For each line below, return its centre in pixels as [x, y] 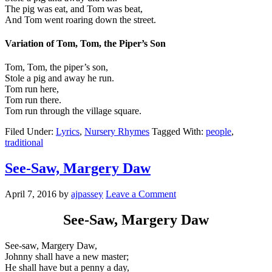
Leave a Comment [141, 194]
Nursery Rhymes [117, 132]
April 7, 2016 [31, 194]
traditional [24, 143]
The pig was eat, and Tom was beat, [74, 8]
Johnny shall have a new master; [67, 256]
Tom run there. [33, 100]
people [219, 132]
